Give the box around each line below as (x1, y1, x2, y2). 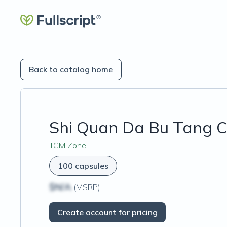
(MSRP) (71, 182, 100, 192)
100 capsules (58, 161, 108, 171)
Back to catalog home (29, 64, 113, 74)
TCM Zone (49, 140, 86, 150)
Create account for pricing (57, 207, 158, 217)
